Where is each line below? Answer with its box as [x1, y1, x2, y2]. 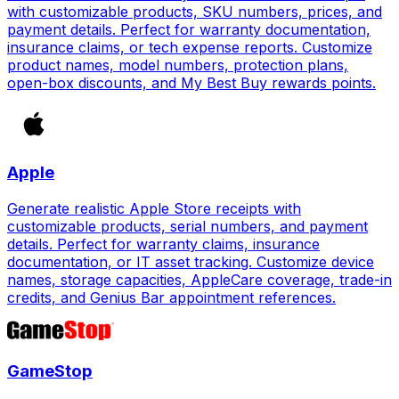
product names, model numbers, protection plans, [7, 56, 348, 75]
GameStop [7, 360, 93, 381]
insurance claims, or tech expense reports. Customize [7, 38, 372, 57]
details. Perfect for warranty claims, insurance [7, 234, 320, 253]
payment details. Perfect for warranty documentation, [7, 20, 370, 39]
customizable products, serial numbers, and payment [7, 216, 368, 235]
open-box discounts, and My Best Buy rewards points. [7, 74, 376, 93]
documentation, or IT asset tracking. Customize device [7, 252, 374, 271]
